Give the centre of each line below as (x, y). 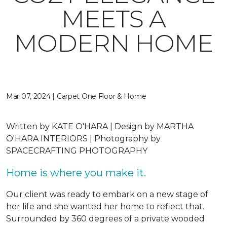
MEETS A (113, 19)
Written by (28, 126)
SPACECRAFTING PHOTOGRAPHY (77, 151)
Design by (135, 126)
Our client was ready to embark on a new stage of (107, 194)
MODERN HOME (113, 43)
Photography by (127, 139)
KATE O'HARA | (82, 126)
